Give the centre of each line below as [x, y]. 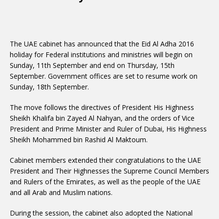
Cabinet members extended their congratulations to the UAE [105, 160]
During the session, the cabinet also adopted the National [101, 213]
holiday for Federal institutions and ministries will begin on [101, 55]
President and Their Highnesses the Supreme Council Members [109, 171]
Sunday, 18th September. [49, 87]
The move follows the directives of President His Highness [102, 107]
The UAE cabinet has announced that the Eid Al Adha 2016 [102, 44]
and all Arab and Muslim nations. [61, 192]
